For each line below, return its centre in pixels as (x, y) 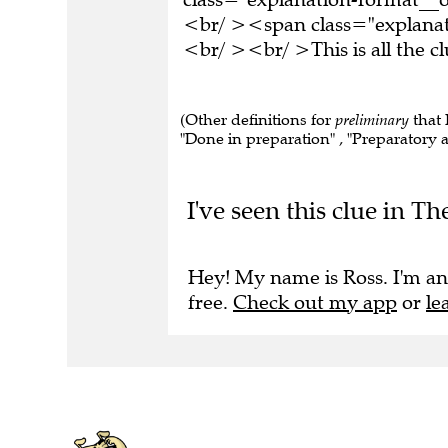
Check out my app (315, 293)
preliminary (372, 110)
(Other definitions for (257, 110)
